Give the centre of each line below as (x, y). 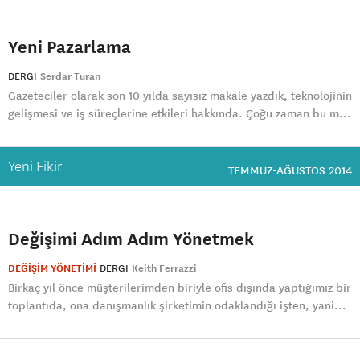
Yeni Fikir (35, 167)
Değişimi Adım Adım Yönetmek (131, 239)
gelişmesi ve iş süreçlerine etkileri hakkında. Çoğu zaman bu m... (180, 114)
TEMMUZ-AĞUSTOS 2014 (290, 171)
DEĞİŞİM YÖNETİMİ (52, 269)
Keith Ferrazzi (164, 269)
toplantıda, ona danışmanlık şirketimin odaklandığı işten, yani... (177, 306)
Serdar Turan (70, 77)
